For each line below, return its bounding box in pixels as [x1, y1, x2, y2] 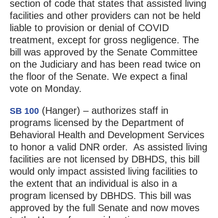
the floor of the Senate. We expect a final [9, 71, 187, 82]
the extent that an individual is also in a [9, 178, 177, 189]
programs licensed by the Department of [9, 117, 184, 128]
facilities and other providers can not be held [9, 10, 200, 21]
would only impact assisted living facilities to [9, 166, 198, 177]
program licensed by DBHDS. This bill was [9, 190, 191, 201]
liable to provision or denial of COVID [9, 22, 169, 34]
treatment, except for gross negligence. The [9, 35, 199, 46]
